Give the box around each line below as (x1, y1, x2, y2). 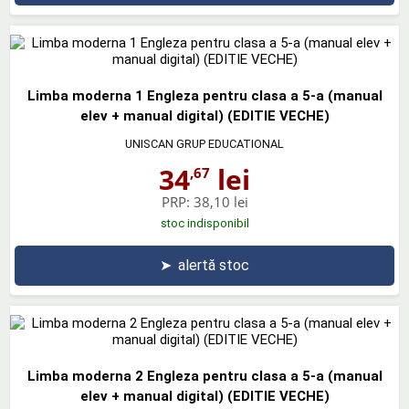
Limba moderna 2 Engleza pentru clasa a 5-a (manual (26, 368, 383, 384)
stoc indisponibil (160, 216, 249, 230)
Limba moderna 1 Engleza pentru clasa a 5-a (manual (26, 88, 383, 104)
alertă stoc (178, 257, 249, 274)
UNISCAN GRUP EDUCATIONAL (125, 137, 284, 151)
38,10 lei (193, 193, 248, 211)
